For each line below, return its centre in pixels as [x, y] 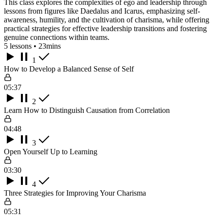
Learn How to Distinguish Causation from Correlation [87, 110]
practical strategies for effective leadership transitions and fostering [105, 28]
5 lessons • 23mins [32, 46]
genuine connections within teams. [57, 37]
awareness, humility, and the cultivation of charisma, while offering [107, 19]
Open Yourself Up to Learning [51, 151]
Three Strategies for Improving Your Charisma [75, 193]
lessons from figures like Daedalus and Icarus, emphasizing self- [102, 11]
